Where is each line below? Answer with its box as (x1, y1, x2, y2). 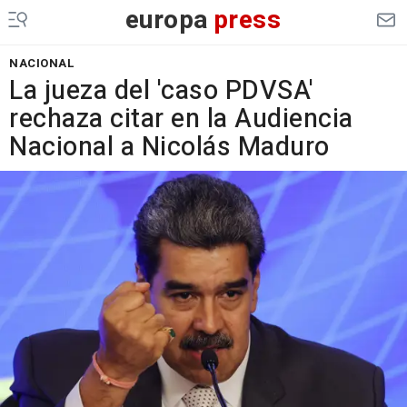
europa (124, 2, 209, 39)
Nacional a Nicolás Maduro (9, 128, 330, 166)
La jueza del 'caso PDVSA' (9, 72, 314, 110)
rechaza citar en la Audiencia (9, 100, 353, 138)
